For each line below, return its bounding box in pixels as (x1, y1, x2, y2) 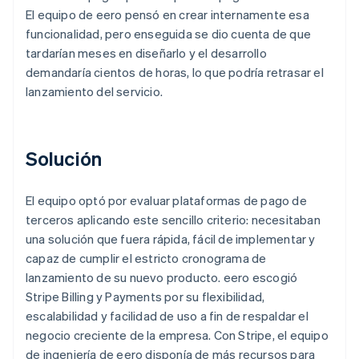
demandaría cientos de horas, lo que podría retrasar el (26, 63, 324, 80)
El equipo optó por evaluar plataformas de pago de (26, 192, 307, 208)
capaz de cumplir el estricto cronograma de (26, 249, 267, 266)
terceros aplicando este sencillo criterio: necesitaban (26, 211, 321, 228)
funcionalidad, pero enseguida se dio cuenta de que (26, 25, 312, 42)
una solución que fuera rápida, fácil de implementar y (26, 230, 316, 247)
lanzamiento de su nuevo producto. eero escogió (26, 268, 298, 285)
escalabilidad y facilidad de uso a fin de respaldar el (26, 307, 309, 324)
